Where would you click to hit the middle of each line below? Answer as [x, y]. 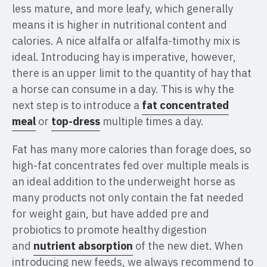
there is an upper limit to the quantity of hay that [132, 73]
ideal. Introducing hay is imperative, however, [124, 57]
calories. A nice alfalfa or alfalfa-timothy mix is [126, 41]
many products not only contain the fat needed [128, 198]
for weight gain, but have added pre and [111, 214]
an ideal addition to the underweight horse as [124, 181]
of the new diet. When [188, 246]
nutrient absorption [83, 246]
